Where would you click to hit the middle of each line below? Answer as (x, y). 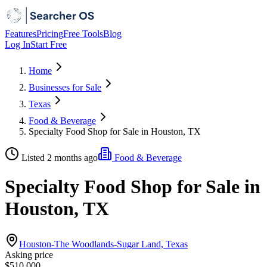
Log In (18, 44)
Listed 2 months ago (60, 158)
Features (21, 34)
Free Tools (83, 34)
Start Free (49, 44)
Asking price (29, 254)
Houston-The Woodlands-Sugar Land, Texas (103, 244)
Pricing (50, 34)
